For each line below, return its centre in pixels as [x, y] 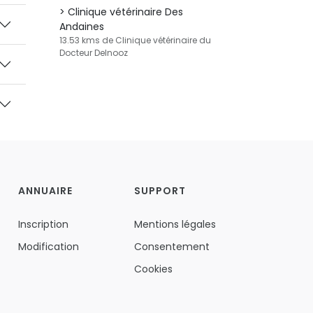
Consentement [172, 247]
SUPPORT [160, 191]
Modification [48, 247]
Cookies [153, 269]
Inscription [43, 224]
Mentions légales [175, 224]
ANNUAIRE [45, 191]
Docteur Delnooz [94, 53]
